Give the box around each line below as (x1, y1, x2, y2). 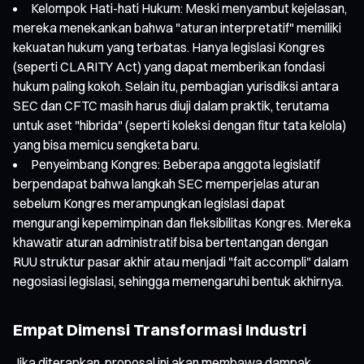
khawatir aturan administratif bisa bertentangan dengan (13, 233, 328, 250)
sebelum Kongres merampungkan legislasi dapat (13, 194, 285, 211)
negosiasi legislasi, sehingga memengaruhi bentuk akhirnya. (13, 272, 344, 289)
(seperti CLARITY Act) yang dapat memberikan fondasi (13, 58, 325, 75)
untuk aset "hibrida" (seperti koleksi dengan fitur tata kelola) (13, 116, 346, 133)
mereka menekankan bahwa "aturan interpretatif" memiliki (13, 19, 341, 36)
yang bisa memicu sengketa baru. (13, 136, 200, 153)
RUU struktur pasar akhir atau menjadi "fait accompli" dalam (13, 253, 349, 270)
